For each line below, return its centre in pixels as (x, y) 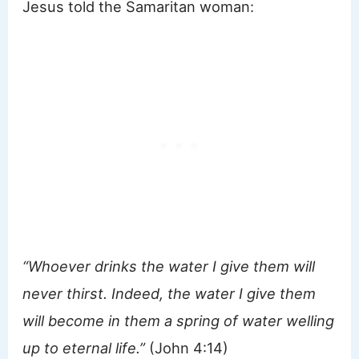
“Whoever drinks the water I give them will (169, 266)
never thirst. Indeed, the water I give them (169, 293)
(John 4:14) (187, 347)
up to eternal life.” (84, 347)
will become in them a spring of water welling (179, 320)
